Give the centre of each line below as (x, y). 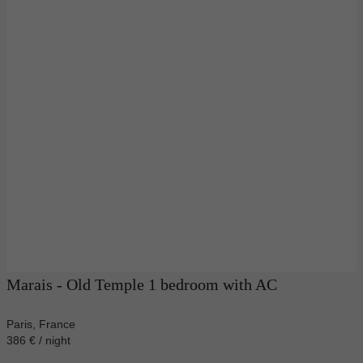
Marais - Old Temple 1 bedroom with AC (142, 284)
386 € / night (45, 340)
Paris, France (41, 324)
